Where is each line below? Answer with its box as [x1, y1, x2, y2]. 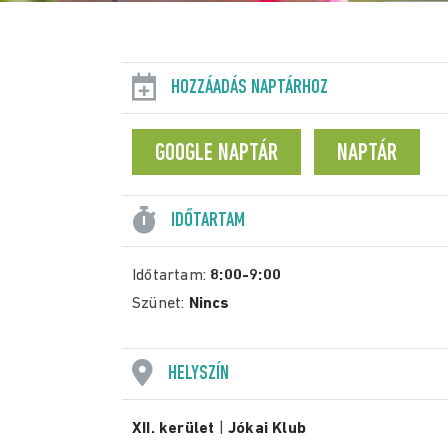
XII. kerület [132, 421, 215, 437]
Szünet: [132, 296, 189, 312]
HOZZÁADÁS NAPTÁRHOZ [171, 78, 328, 98]
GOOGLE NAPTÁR [155, 142, 278, 166]
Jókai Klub [228, 421, 307, 437]
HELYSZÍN [168, 364, 229, 384]
